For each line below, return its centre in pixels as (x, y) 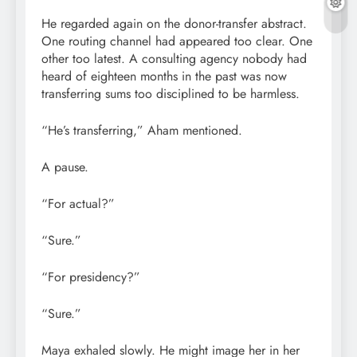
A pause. (65, 167)
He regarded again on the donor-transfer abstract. (174, 23)
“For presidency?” (91, 277)
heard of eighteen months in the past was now (164, 76)
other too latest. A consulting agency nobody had (174, 58)
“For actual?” (78, 203)
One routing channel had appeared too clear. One (177, 41)
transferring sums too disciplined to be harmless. (171, 93)
